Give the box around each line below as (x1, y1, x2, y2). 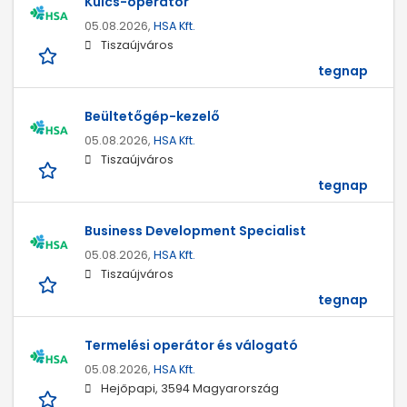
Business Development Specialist (84, 222, 306, 241)
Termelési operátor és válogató (84, 336, 298, 355)
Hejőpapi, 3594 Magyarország (101, 381, 279, 397)
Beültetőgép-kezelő (84, 107, 220, 126)
